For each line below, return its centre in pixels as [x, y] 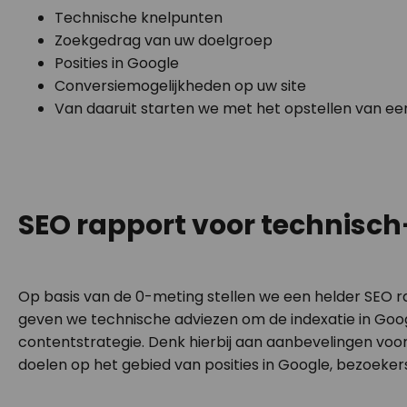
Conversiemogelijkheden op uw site [180, 86]
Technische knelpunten [139, 18]
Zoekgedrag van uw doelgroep [164, 40]
